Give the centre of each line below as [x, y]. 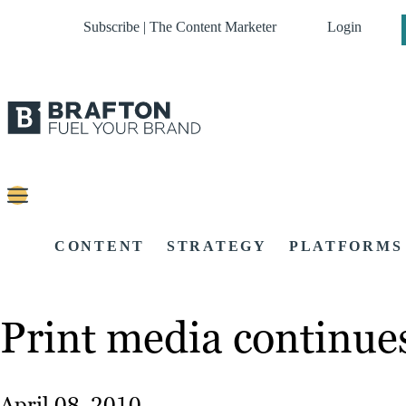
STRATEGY [217, 246]
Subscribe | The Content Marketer [180, 27]
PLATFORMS [346, 246]
